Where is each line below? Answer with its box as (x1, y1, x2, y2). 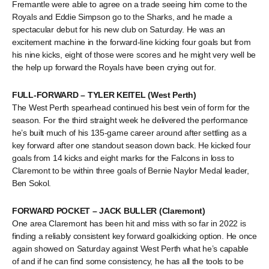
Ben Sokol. (12, 178, 52, 188)
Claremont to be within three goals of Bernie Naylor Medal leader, (12, 166, 249, 175)
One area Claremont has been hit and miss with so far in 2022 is (12, 219, 246, 228)
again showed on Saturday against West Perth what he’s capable (12, 244, 249, 253)
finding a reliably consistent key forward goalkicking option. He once (12, 231, 257, 241)
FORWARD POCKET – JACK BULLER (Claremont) (12, 206, 205, 216)
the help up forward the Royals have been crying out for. (12, 62, 216, 72)
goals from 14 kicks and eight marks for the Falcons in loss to (12, 153, 234, 163)
